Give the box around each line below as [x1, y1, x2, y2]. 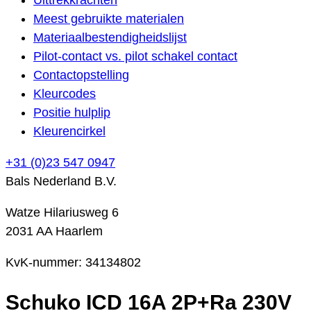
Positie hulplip [33, 105, 110, 119]
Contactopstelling [33, 67, 129, 82]
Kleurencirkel [33, 124, 106, 138]
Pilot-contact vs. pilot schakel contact [33, 49, 237, 63]
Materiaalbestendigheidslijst [33, 30, 187, 44]
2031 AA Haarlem [6, 224, 103, 238]
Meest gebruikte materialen [33, 11, 184, 26]
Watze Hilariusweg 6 [6, 205, 119, 219]
